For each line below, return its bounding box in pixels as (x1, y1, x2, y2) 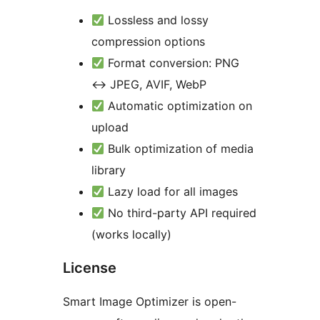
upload (91, 120, 129, 135)
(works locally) (91, 227, 171, 242)
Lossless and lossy (104, 13, 209, 28)
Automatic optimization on (104, 99, 253, 114)
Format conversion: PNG (104, 56, 240, 71)
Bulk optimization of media (104, 141, 254, 156)
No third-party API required (104, 206, 257, 221)
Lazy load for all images (104, 184, 239, 199)
